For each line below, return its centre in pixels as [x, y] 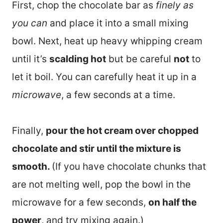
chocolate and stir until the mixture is [97, 148]
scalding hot [78, 59]
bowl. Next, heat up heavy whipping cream [107, 41]
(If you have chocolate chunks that [129, 166]
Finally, [29, 130]
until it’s [31, 59]
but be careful [140, 59]
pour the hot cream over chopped [122, 130]
